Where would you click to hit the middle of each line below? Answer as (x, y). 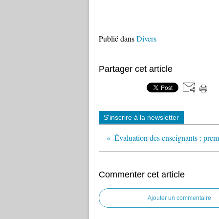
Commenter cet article (142, 175)
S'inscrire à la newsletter (141, 117)
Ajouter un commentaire (179, 198)
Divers (146, 38)
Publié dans (117, 38)
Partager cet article (136, 69)
